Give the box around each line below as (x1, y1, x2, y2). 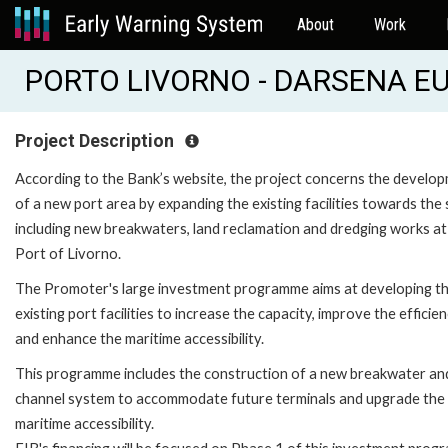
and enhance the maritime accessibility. (15, 329, 264, 347)
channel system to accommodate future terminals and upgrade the (15, 389, 445, 407)
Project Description (15, 131, 178, 151)
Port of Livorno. (15, 244, 121, 262)
